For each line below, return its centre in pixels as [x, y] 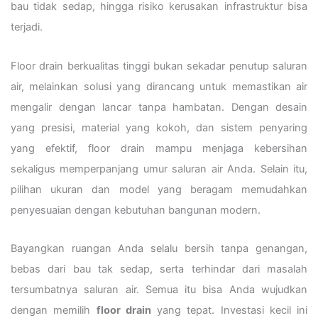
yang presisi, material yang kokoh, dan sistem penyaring [159, 127]
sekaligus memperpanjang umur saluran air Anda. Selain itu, [159, 169]
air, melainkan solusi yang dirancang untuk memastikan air [159, 86]
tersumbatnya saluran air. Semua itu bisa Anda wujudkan [159, 290]
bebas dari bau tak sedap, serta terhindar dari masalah [159, 269]
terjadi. [27, 27]
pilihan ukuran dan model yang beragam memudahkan [159, 189]
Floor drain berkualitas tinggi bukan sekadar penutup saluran [159, 66]
